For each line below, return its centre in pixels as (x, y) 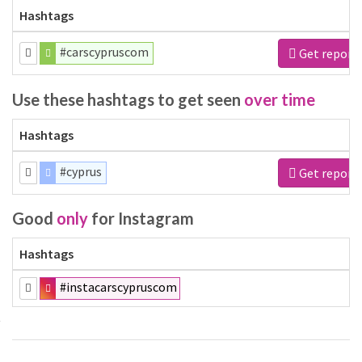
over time (280, 99)
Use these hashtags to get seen (128, 99)
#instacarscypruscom (119, 287)
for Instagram (141, 218)
